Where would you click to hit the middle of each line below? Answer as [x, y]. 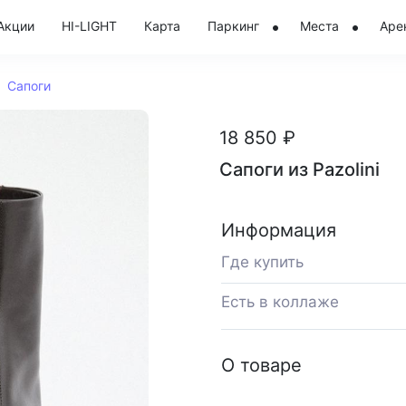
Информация [279, 230]
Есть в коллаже [280, 302]
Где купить [262, 262]
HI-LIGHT [89, 26]
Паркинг [233, 26]
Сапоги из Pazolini [300, 169]
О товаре [261, 365]
